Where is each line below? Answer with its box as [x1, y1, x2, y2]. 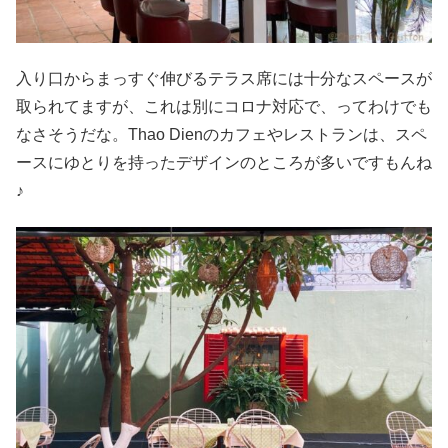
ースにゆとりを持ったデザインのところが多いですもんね [16, 154, 432, 172]
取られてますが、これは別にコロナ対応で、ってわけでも [16, 98, 432, 116]
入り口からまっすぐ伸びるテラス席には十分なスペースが [16, 70, 432, 88]
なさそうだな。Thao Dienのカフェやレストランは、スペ [16, 126, 427, 144]
